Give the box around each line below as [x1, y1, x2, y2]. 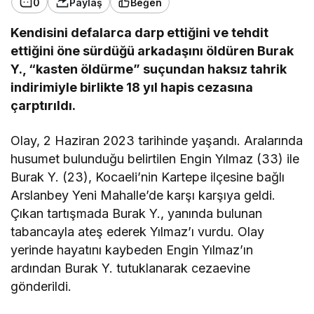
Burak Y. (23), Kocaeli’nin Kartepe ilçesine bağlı [11, 170, 285, 184]
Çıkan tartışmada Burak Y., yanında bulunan [11, 206, 263, 221]
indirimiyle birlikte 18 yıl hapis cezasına [11, 80, 254, 95]
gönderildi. [11, 279, 71, 294]
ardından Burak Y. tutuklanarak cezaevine [11, 261, 251, 275]
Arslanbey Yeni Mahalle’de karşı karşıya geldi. [11, 188, 276, 203]
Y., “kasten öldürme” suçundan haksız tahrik [11, 62, 287, 76]
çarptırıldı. [11, 98, 76, 113]
